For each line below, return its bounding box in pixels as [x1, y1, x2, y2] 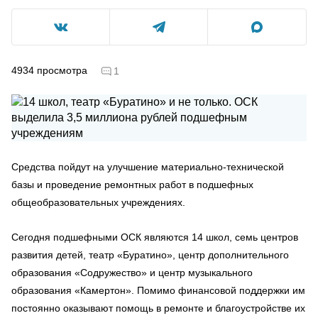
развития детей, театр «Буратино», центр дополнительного [11, 248, 289, 261]
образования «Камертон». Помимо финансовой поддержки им [11, 284, 305, 296]
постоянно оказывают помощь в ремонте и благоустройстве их [11, 302, 305, 314]
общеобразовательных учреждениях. [11, 196, 185, 208]
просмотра [37, 64, 87, 76]
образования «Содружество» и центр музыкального [11, 266, 253, 278]
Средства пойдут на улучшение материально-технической [11, 160, 284, 172]
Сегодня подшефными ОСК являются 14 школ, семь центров [11, 231, 298, 243]
